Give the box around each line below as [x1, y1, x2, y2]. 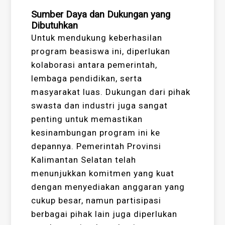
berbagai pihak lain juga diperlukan [31, 209, 178, 219]
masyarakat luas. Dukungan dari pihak [31, 87, 191, 97]
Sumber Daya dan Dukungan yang [31, 9, 171, 21]
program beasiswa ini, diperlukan [31, 46, 171, 57]
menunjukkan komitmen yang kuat [31, 168, 175, 179]
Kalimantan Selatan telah [31, 155, 137, 165]
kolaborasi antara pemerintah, [31, 60, 158, 70]
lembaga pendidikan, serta [31, 73, 143, 84]
